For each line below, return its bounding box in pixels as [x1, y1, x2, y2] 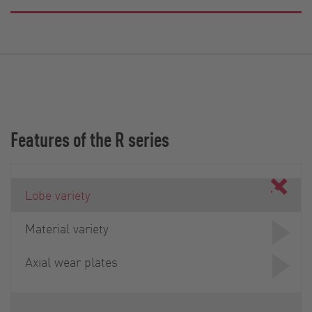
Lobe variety [25, 186, 91, 203]
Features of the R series [10, 125, 169, 152]
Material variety [25, 219, 109, 236]
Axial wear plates [25, 253, 118, 270]
